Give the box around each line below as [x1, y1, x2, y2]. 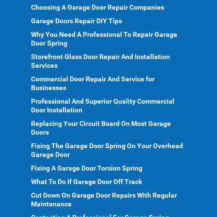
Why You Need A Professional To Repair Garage [31, 31, 177, 38]
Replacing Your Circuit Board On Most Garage [31, 120, 171, 127]
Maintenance [31, 200, 72, 208]
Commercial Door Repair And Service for [31, 75, 155, 83]
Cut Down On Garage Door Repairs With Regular [31, 191, 177, 199]
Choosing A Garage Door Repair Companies [31, 3, 164, 11]
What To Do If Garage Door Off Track [31, 178, 142, 186]
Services [31, 62, 58, 69]
